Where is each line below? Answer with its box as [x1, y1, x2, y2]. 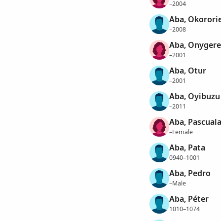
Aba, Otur [169, 65, 206, 76]
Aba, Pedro [169, 168, 211, 179]
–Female [169, 127, 193, 136]
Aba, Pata [169, 142, 205, 153]
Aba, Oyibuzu [169, 91, 220, 102]
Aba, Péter [169, 193, 209, 205]
